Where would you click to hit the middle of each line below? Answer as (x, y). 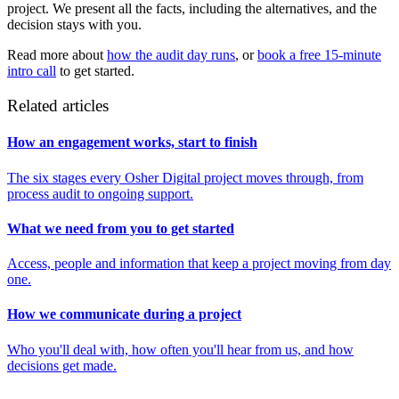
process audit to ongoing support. (100, 193)
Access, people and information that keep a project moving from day (199, 264)
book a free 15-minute (319, 55)
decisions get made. (62, 365)
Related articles (58, 105)
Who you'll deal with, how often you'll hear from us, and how (180, 349)
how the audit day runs (171, 55)
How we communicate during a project (124, 314)
